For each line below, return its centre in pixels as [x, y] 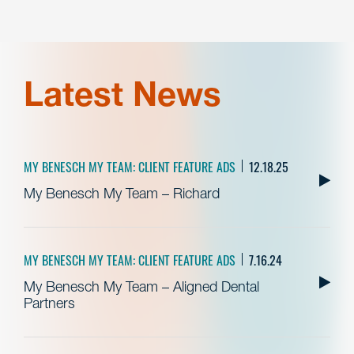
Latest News [122, 94]
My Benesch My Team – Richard [122, 193]
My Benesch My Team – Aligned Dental [141, 286]
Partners [49, 303]
